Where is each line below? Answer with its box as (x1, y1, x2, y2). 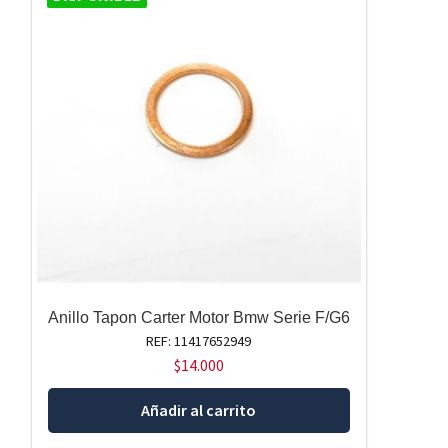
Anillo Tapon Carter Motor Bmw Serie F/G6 (47, 309, 350, 327)
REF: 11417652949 (146, 332, 252, 351)
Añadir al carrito (141, 400, 257, 421)
